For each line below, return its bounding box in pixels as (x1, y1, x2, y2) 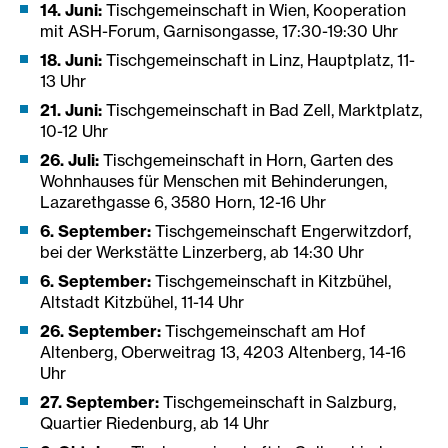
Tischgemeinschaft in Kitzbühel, (155, 270, 391, 291)
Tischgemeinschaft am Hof (165, 320, 366, 341)
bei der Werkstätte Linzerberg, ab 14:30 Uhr (40, 241, 364, 262)
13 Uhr (40, 70, 86, 91)
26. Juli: (40, 149, 103, 170)
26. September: (40, 320, 165, 341)
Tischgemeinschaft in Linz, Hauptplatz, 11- (102, 49, 415, 70)
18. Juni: (40, 49, 102, 70)
